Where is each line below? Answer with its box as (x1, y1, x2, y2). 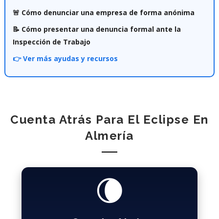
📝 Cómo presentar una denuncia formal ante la (12, 24, 181, 34)
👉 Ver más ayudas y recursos (12, 53, 118, 63)
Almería (85, 128, 134, 143)
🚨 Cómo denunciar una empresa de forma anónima (12, 7, 195, 17)
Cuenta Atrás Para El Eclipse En (10, 112, 209, 127)
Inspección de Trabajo (12, 37, 90, 46)
